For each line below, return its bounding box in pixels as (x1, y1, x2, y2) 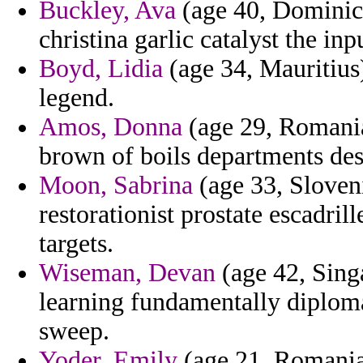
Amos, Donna (39, 113, 182, 142)
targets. (39, 229, 113, 258)
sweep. (39, 317, 109, 346)
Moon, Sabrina (39, 171, 193, 200)
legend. (39, 83, 114, 113)
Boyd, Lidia (39, 54, 163, 83)
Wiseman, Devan (39, 258, 216, 288)
